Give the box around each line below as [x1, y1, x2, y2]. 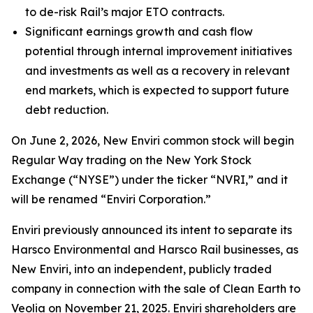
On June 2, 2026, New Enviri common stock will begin [11, 133, 294, 147]
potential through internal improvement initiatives [25, 44, 292, 58]
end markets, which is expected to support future [25, 83, 289, 97]
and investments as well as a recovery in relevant [25, 64, 290, 78]
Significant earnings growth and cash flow [25, 24, 253, 38]
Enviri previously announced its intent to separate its [11, 223, 292, 237]
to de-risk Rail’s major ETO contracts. [25, 5, 224, 19]
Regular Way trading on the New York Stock [11, 153, 252, 167]
